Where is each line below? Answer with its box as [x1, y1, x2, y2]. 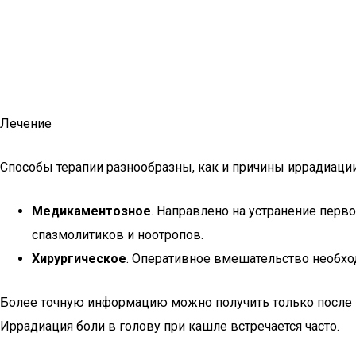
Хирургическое [32, 251, 126, 266]
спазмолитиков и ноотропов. [32, 227, 203, 242]
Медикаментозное [32, 203, 151, 219]
